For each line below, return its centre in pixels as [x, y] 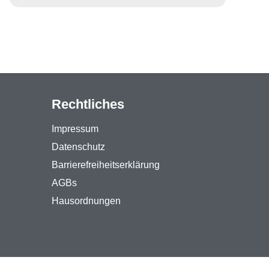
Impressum [75, 129]
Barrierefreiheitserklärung [106, 165]
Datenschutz [78, 147]
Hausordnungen [86, 201]
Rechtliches [88, 104]
